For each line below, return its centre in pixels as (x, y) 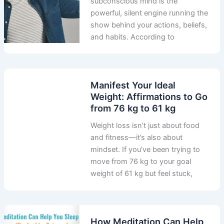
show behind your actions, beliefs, (149, 25)
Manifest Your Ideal (133, 85)
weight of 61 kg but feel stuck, (142, 174)
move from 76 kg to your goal (141, 162)
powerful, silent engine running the (149, 13)
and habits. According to (133, 37)
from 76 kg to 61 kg (133, 108)
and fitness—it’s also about (137, 138)
